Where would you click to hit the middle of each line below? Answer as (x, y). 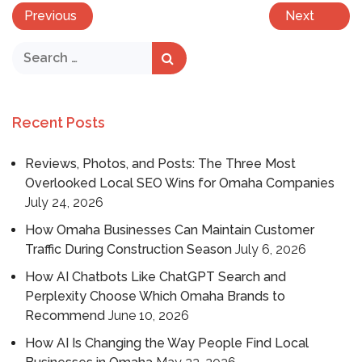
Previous (51, 16)
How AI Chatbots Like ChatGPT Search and (156, 277)
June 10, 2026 (149, 316)
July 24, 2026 (64, 203)
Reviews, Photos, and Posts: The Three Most (160, 164)
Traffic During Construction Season (128, 250)
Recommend (65, 316)
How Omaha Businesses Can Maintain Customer (170, 230)
